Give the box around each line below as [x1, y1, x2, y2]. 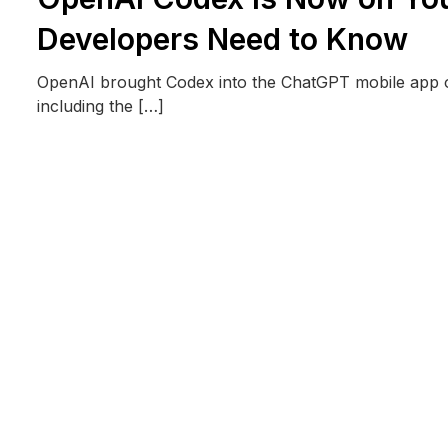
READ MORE [61, 155, 139, 172]
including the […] [36, 95, 164, 116]
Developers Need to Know [36, 20, 408, 57]
